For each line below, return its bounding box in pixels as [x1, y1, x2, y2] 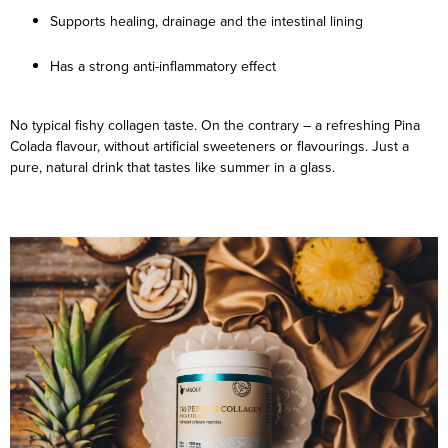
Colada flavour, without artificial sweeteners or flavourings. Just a [10, 136, 409, 157]
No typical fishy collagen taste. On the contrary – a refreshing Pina [10, 115, 420, 136]
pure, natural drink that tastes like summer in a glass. [10, 157, 335, 178]
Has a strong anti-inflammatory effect [50, 56, 276, 77]
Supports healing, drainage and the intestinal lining [50, 11, 363, 32]
